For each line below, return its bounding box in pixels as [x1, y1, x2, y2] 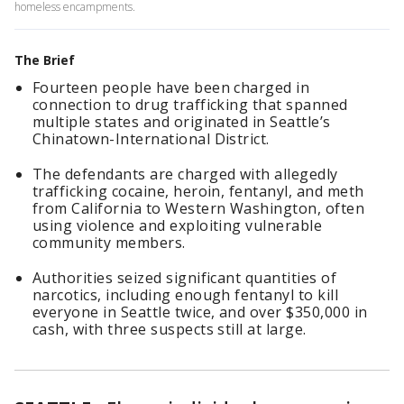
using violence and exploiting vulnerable [32, 216, 323, 235]
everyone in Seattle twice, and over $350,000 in [32, 302, 368, 322]
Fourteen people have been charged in [32, 78, 310, 97]
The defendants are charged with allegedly [32, 164, 338, 184]
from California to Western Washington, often [32, 198, 365, 218]
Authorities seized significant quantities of [32, 268, 337, 288]
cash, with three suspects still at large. [32, 319, 307, 339]
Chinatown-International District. [32, 129, 270, 149]
